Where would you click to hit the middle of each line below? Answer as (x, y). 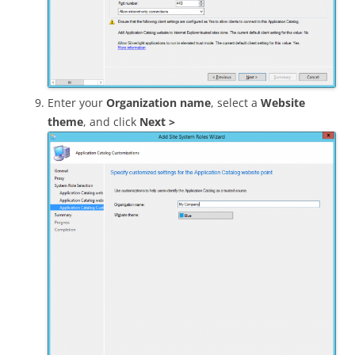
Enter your (77, 102)
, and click (111, 121)
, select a (236, 102)
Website (283, 102)
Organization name (158, 102)
